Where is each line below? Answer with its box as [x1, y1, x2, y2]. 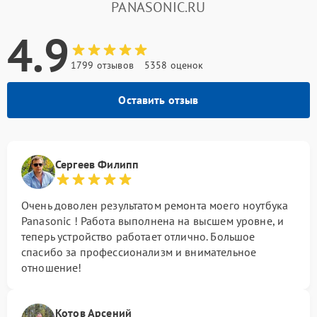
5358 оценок [144, 59, 204, 71]
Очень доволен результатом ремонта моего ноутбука [21, 198, 289, 212]
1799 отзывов [71, 59, 134, 71]
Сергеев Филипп [55, 157, 139, 171]
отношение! [21, 260, 82, 275]
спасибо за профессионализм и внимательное [21, 245, 257, 259]
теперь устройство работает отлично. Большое [21, 229, 255, 243]
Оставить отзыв [118, 93, 199, 107]
